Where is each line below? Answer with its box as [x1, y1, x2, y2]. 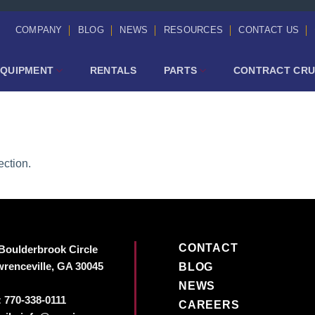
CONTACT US [238, 25, 300, 35]
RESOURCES [163, 25, 224, 35]
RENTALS [89, 64, 137, 76]
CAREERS [179, 299, 240, 311]
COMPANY [15, 25, 63, 35]
